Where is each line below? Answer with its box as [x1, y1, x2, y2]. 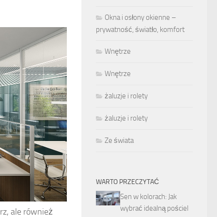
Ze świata [105, 136, 134, 145]
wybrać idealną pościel [120, 204, 188, 213]
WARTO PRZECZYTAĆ [96, 178, 159, 186]
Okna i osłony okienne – [105, 13, 176, 22]
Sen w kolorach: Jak [120, 192, 177, 201]
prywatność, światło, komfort [96, 25, 185, 34]
